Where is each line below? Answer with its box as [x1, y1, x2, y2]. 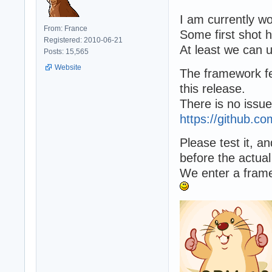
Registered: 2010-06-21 [44, 35, 123, 44]
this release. [180, 81, 245, 95]
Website [55, 63, 81, 72]
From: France [44, 24, 87, 33]
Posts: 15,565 [44, 47, 89, 56]
